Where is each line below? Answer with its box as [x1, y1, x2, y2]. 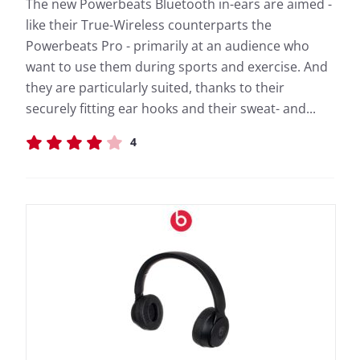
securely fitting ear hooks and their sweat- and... [26, 100, 316, 117]
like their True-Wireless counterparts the [26, 16, 272, 34]
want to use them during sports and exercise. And [26, 58, 328, 76]
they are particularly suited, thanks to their [26, 79, 284, 96]
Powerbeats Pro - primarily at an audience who [26, 37, 309, 55]
